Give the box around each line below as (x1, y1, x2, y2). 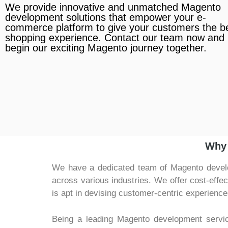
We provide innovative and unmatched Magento (5, 2, 221, 13)
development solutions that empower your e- (5, 12, 206, 23)
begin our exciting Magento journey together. (5, 42, 207, 53)
